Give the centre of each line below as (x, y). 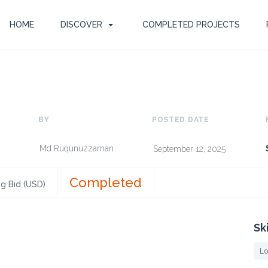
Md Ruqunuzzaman (76, 148)
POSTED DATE (180, 120)
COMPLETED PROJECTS (191, 25)
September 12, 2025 (189, 149)
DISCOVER (81, 25)
